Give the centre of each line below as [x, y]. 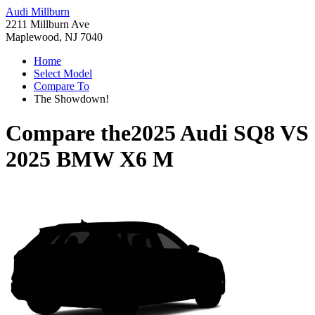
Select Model [63, 73]
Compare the [68, 133]
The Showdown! [71, 99]
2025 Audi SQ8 [203, 133]
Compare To [62, 86]
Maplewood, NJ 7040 [54, 37]
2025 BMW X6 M [90, 159]
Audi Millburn [38, 12]
